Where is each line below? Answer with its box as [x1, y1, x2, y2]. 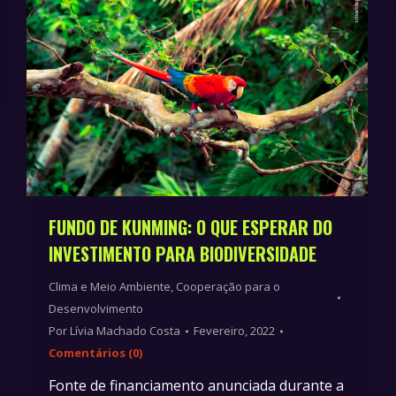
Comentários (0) [49, 345, 142, 362]
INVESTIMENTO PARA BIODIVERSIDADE [49, 240, 316, 268]
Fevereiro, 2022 [194, 323, 275, 339]
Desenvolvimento [49, 301, 143, 317]
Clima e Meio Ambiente [49, 278, 171, 295]
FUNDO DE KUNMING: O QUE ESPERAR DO [49, 214, 332, 241]
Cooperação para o [176, 278, 280, 295]
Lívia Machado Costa [70, 323, 180, 339]
